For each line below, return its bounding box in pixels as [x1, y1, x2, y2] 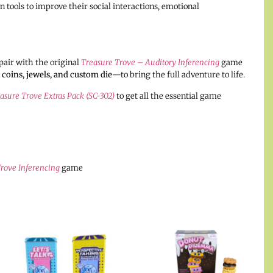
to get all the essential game [114, 90, 221, 101]
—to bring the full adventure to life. [112, 69, 245, 80]
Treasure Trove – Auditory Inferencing [80, 57, 219, 68]
